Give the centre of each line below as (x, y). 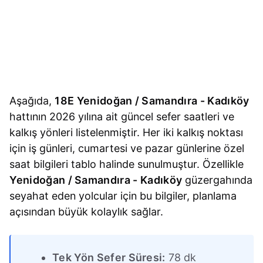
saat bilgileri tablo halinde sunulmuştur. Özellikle (127, 164)
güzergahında (218, 180)
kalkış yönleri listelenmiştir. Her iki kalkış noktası (127, 133)
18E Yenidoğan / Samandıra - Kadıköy (152, 101)
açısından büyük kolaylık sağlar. (87, 212)
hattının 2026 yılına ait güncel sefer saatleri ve (122, 117)
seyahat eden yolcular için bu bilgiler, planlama (123, 196)
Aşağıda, (32, 101)
